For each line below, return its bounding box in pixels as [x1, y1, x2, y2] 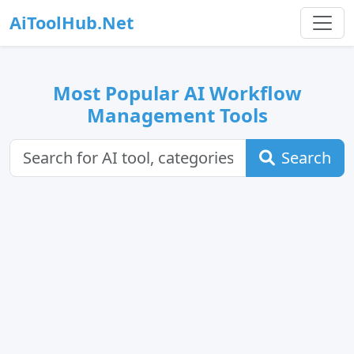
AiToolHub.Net [9, 11, 134, 34]
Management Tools [86, 102, 268, 128]
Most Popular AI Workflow [52, 80, 302, 106]
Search [281, 147, 331, 168]
